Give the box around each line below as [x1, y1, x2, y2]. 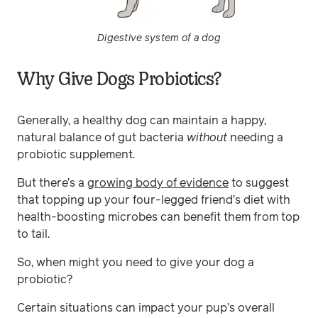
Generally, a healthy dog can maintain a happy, [17, 115, 266, 126]
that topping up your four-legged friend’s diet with [17, 194, 290, 206]
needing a [227, 132, 283, 143]
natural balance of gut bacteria [17, 132, 187, 143]
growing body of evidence [87, 177, 229, 189]
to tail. [17, 229, 53, 240]
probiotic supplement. [17, 149, 138, 160]
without [187, 132, 227, 143]
